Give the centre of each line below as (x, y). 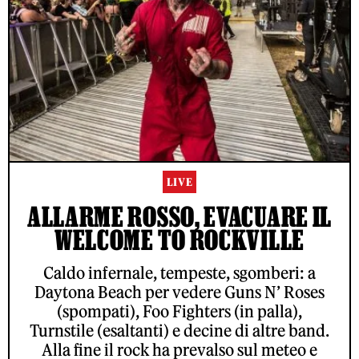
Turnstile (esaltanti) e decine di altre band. (179, 331)
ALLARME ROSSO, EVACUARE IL (179, 217)
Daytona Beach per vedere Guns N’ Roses (179, 292)
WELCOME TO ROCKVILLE (179, 240)
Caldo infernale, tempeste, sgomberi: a (179, 273)
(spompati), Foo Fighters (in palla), (179, 312)
